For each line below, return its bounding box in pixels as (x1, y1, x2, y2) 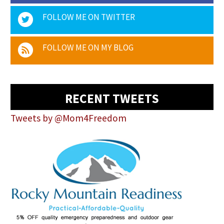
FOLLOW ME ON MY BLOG (42, 42, 133, 53)
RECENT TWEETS (64, 90, 159, 106)
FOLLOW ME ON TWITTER (42, 11, 135, 23)
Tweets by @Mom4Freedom (10, 112, 127, 124)
